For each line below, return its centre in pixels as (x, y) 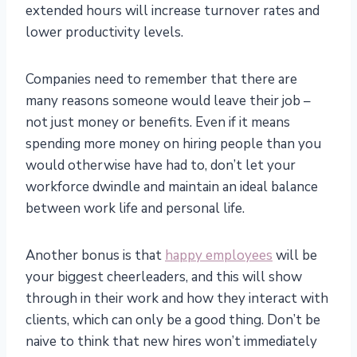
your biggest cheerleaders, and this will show (164, 277)
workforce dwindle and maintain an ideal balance (172, 187)
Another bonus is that (95, 256)
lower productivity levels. (104, 33)
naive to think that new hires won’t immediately (171, 342)
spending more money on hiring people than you (173, 144)
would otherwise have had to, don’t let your (161, 166)
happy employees (219, 256)
